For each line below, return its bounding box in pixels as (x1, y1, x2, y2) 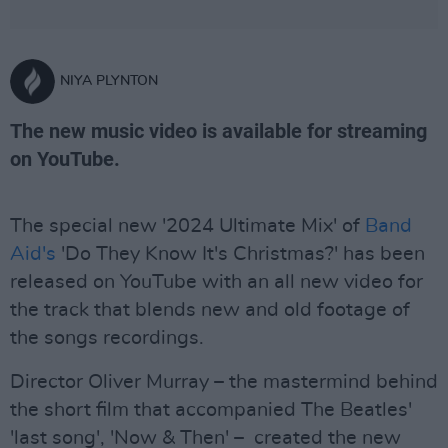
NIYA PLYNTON (60, 74, 158, 88)
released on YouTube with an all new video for (10, 272, 423, 292)
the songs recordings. (10, 328, 204, 348)
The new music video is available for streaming (10, 119, 427, 143)
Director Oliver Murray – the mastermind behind (10, 372, 438, 392)
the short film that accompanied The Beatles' (10, 400, 412, 420)
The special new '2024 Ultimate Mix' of (10, 216, 360, 236)
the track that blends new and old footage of (10, 300, 410, 320)
